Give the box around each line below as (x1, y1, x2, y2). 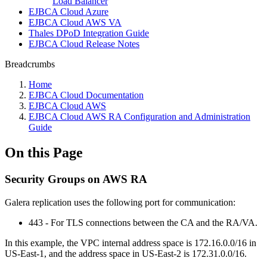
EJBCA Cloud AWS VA (29, 17, 122, 27)
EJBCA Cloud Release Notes (29, 39, 139, 49)
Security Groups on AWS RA (5, 172, 147, 185)
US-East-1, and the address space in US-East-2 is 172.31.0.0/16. (5, 248, 247, 259)
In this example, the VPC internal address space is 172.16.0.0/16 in (5, 237, 256, 248)
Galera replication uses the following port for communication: (5, 197, 235, 207)
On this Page (5, 144, 83, 160)
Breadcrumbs (5, 59, 55, 69)
